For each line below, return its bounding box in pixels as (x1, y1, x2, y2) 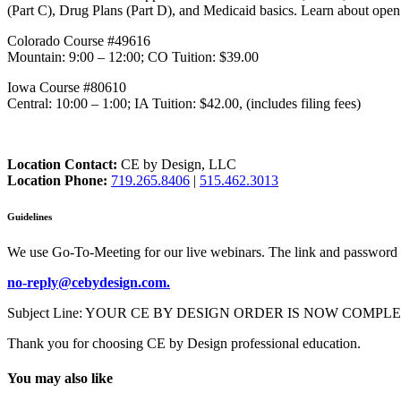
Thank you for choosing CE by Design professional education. (7, 336, 361, 352)
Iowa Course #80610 (7, 80, 126, 96)
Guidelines (7, 211, 52, 223)
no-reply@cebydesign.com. (7, 275, 170, 291)
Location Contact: (7, 157, 117, 173)
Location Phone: (7, 173, 107, 189)
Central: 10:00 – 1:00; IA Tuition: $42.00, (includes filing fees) (7, 96, 361, 112)
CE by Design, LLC (117, 157, 236, 173)
